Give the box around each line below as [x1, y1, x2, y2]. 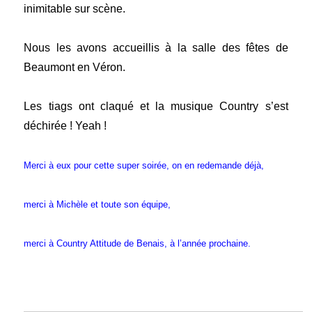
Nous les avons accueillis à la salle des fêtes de [24, 42, 288, 54]
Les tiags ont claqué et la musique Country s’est [24, 100, 288, 113]
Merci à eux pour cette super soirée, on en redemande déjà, [24, 160, 267, 171]
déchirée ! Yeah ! [24, 120, 107, 132]
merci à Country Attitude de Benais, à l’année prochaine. [24, 238, 251, 249]
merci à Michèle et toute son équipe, [24, 199, 171, 210]
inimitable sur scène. [24, 3, 126, 15]
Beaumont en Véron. [24, 61, 126, 74]
